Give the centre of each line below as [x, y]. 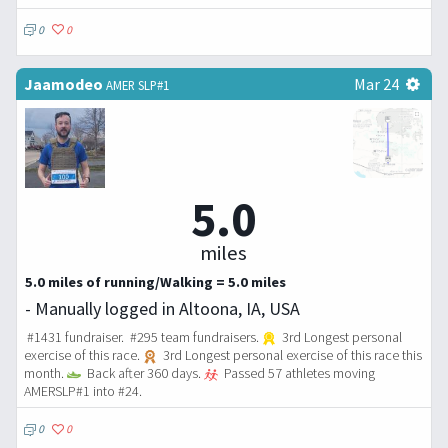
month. [45, 373]
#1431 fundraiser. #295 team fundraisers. [143, 337]
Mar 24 [376, 83]
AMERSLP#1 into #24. [83, 391]
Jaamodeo [63, 83]
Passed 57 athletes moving [297, 373]
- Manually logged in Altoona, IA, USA [162, 309]
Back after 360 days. [143, 373]
